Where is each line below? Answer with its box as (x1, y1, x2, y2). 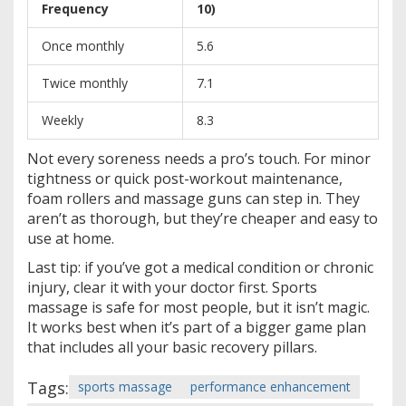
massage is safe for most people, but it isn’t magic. (27, 296, 370, 317)
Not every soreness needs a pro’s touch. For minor (27, 148, 371, 169)
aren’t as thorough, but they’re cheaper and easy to (27, 208, 378, 228)
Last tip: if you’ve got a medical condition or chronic (27, 256, 373, 277)
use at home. (27, 227, 114, 248)
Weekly (42, 111, 83, 129)
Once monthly (42, 36, 124, 54)
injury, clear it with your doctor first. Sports (27, 276, 317, 297)
